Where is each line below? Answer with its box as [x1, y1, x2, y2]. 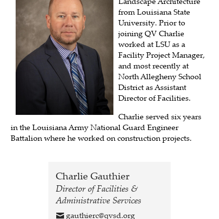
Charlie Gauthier [56, 169, 130, 182]
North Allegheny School [118, 70, 202, 82]
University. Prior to [118, 17, 186, 28]
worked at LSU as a [118, 38, 186, 49]
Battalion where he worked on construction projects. [11, 132, 192, 143]
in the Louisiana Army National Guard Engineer [11, 121, 179, 132]
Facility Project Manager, [118, 49, 205, 60]
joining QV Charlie [118, 27, 185, 39]
